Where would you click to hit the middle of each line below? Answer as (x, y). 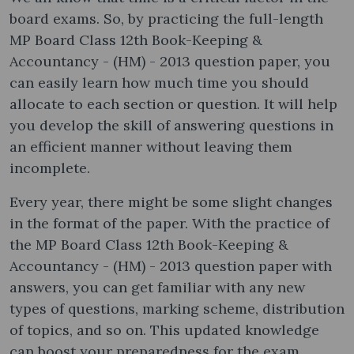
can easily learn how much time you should (159, 82)
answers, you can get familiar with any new (157, 287)
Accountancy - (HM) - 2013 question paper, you (170, 61)
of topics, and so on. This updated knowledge (164, 330)
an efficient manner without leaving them (151, 146)
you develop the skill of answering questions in (171, 125)
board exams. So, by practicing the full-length (166, 18)
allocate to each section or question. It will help (173, 104)
